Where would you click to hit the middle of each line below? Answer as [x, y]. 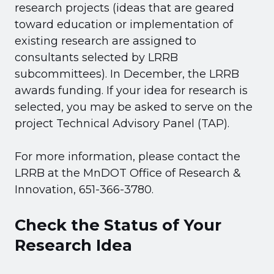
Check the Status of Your [118, 224]
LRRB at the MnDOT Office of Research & [128, 173]
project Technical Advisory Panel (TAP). [122, 123]
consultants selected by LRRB [96, 57]
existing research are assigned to [106, 41]
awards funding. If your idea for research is [131, 90]
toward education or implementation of [124, 24]
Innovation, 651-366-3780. [84, 189]
